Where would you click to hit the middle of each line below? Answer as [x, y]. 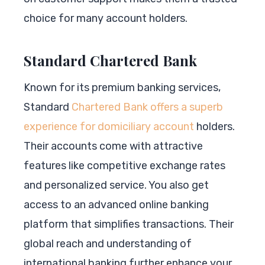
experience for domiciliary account [109, 126]
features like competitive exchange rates [125, 165]
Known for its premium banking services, [122, 87]
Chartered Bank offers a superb [147, 107]
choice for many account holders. [106, 18]
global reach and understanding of [108, 243]
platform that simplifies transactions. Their [129, 224]
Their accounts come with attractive [113, 146]
